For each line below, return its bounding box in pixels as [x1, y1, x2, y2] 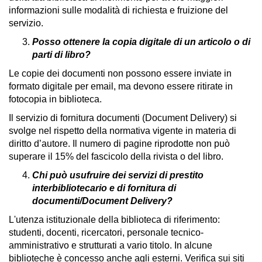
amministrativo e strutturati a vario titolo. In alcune [9, 240, 212, 250]
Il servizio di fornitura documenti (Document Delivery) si [9, 113, 237, 123]
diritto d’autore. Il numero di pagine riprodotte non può [9, 139, 230, 149]
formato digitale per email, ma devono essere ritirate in [9, 81, 233, 91]
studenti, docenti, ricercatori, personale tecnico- [9, 227, 204, 237]
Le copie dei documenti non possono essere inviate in [9, 68, 232, 78]
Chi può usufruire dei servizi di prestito [32, 170, 204, 180]
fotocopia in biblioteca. [9, 94, 102, 104]
